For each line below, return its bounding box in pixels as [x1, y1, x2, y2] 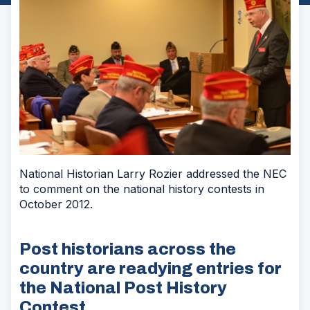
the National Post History [19, 278, 227, 297]
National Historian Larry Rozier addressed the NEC [19, 166, 286, 181]
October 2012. [19, 197, 93, 211]
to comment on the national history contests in [19, 181, 264, 196]
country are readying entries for [19, 259, 282, 277]
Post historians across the [19, 239, 236, 258]
